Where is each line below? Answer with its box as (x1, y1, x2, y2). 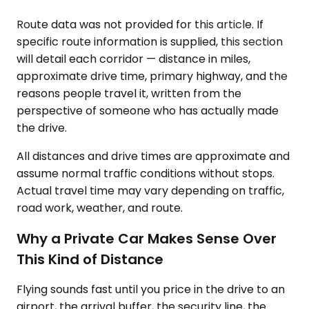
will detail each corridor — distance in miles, (17, 51, 250, 67)
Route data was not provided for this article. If (17, 17, 263, 32)
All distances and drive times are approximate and (17, 148, 290, 164)
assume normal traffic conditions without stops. (17, 166, 275, 181)
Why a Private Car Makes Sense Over (17, 228, 277, 248)
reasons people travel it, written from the (17, 86, 241, 101)
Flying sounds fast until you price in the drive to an (17, 281, 285, 298)
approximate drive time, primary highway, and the (17, 68, 288, 84)
